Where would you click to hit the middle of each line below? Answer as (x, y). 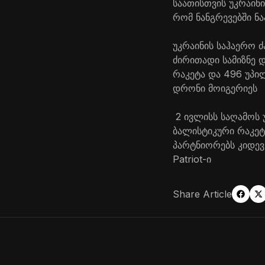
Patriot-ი (192, 159)
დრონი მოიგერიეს (215, 88)
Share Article (202, 194)
